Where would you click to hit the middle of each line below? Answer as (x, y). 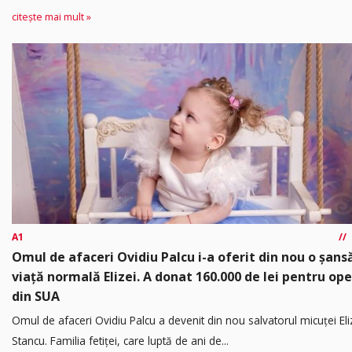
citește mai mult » (51, 16)
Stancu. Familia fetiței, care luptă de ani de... (120, 340)
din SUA (36, 296)
